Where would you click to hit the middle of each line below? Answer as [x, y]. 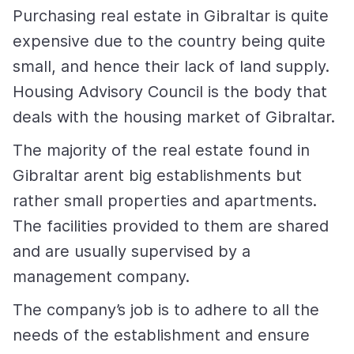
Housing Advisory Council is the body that [170, 92]
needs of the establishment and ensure [161, 335]
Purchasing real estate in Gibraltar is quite [171, 16]
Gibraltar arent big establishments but [157, 176]
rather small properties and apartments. [165, 201]
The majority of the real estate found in [161, 151]
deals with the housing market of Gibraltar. [176, 117]
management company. [104, 277]
